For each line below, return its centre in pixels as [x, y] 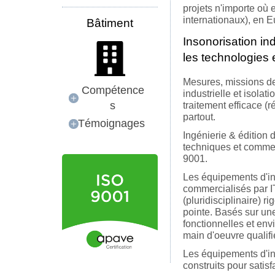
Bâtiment [110, 23]
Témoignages [112, 123]
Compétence [113, 90]
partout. [199, 117]
